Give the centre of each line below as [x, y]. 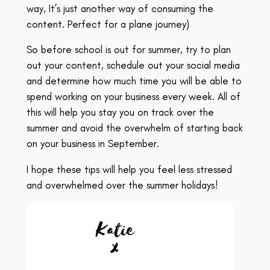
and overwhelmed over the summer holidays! [122, 185]
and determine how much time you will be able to [134, 81]
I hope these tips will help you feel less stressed [129, 170]
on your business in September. [93, 144]
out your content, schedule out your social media [133, 65]
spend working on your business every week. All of [133, 97]
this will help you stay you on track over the [120, 112]
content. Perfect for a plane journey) [108, 24]
